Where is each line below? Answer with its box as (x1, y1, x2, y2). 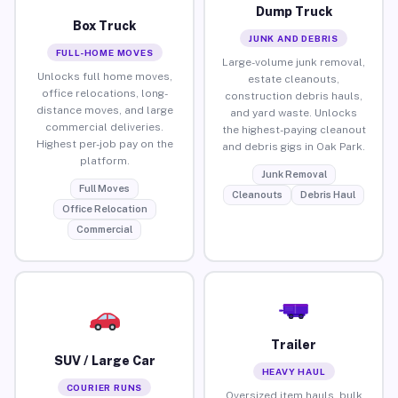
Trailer (271, 337, 316, 352)
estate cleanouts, (248, 72, 339, 85)
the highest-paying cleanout (221, 123, 366, 136)
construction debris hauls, (225, 89, 362, 102)
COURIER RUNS (66, 381, 143, 393)
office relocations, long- (41, 86, 168, 99)
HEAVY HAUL (261, 365, 326, 377)
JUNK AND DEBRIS (249, 32, 338, 44)
